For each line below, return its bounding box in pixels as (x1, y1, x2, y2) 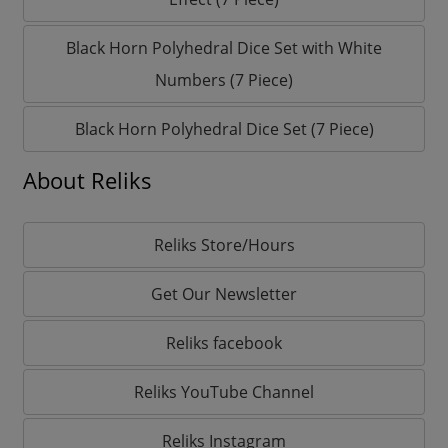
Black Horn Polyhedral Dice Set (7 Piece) (74, 117, 374, 140)
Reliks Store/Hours (153, 233, 295, 256)
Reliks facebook (166, 331, 282, 354)
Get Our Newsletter (151, 282, 297, 305)
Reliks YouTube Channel (134, 380, 314, 403)
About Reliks (23, 165, 152, 195)
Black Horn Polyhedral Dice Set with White (66, 36, 382, 59)
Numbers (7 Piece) (155, 68, 293, 91)
